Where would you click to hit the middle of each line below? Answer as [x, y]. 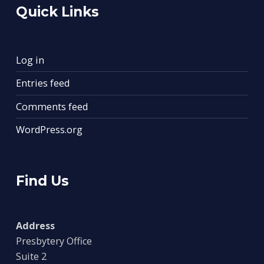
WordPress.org [49, 130]
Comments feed [52, 106]
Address [35, 226]
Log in [30, 60]
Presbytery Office [54, 241]
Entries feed [42, 83]
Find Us [42, 181]
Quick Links [57, 11]
